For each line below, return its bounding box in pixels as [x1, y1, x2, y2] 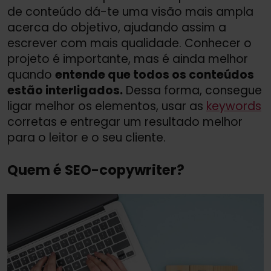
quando [7, 67, 55, 83]
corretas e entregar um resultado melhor [7, 114, 243, 131]
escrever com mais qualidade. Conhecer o [7, 35, 252, 52]
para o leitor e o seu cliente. [7, 129, 166, 146]
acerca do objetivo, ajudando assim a [7, 19, 226, 36]
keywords [206, 98, 261, 115]
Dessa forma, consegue [123, 82, 262, 99]
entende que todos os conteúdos [55, 67, 254, 83]
